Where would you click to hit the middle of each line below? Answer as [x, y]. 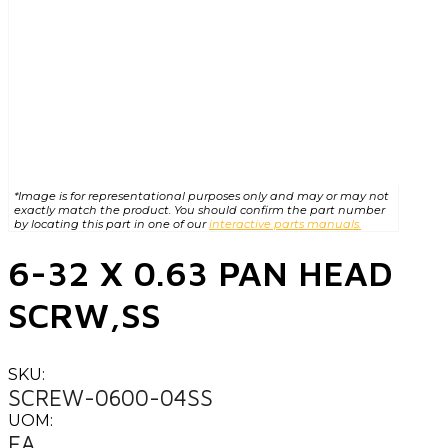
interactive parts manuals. [285, 223]
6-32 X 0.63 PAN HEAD [200, 272]
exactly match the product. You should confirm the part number [199, 209]
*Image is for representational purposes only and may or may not [201, 195]
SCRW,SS [84, 314]
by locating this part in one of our [111, 223]
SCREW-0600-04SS [110, 397]
